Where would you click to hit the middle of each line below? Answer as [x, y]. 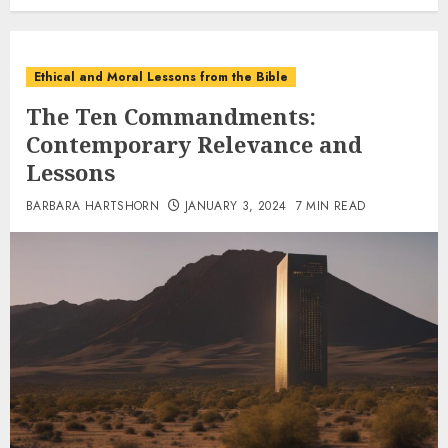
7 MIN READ [330, 206]
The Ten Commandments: [171, 116]
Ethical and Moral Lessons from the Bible [161, 77]
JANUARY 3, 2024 [235, 206]
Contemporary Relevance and [194, 144]
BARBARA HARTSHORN [93, 206]
